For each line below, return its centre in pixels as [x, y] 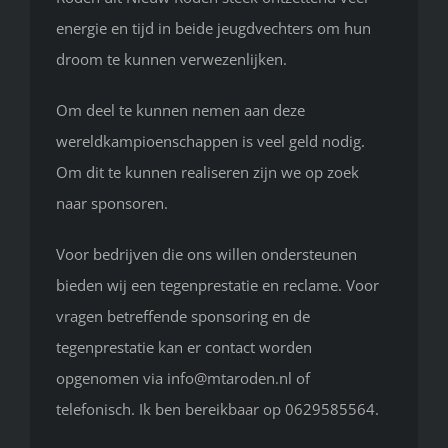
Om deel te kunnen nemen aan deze [180, 110]
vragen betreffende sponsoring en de [183, 316]
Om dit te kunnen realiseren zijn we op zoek [207, 172]
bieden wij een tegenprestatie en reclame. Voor [217, 285]
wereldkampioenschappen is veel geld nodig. [210, 141]
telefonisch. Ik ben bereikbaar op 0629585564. [217, 409]
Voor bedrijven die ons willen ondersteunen [206, 254]
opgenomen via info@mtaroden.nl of [183, 378]
